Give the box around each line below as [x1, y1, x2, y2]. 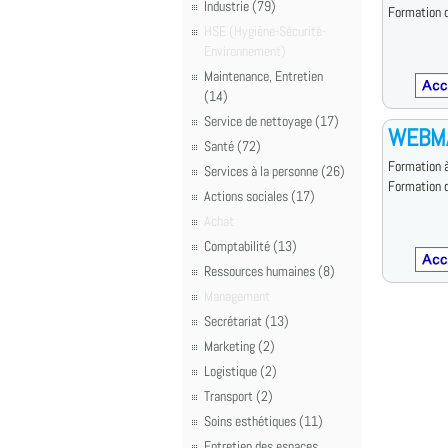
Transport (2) [204, 387, 273, 405]
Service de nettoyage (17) [204, 112, 339, 130]
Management [204, 287, 270, 305]
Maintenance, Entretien [204, 67, 323, 85]
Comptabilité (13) [204, 237, 297, 255]
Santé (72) [204, 137, 261, 155]
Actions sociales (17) [204, 187, 315, 205]
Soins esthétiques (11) [204, 412, 323, 430]
